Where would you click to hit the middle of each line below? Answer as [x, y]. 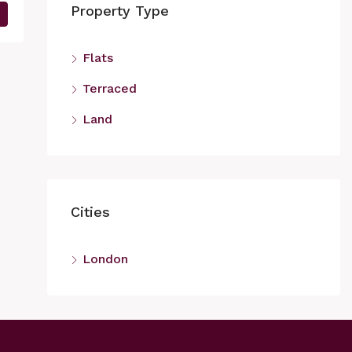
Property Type [119, 11]
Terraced [109, 88]
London [105, 259]
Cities [90, 212]
